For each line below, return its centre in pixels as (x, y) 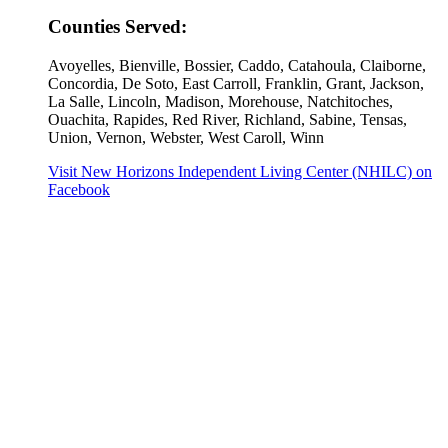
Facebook (79, 190)
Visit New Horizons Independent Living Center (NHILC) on (240, 172)
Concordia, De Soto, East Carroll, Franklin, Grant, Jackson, (236, 84)
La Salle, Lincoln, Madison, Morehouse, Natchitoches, (220, 102)
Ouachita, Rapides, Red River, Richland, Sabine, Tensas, (227, 120)
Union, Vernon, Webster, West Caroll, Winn (186, 138)
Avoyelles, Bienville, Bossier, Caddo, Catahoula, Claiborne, (237, 66)
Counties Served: (117, 27)
